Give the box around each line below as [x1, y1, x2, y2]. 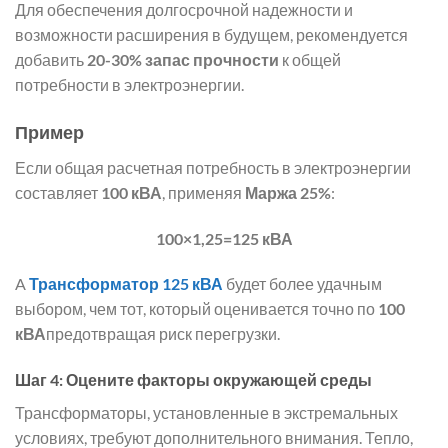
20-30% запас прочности [87, 49, 279, 69]
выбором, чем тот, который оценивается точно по [15, 299, 378, 319]
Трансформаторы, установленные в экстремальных [15, 403, 398, 423]
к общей [279, 49, 341, 69]
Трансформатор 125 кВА [29, 274, 223, 294]
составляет [15, 182, 101, 202]
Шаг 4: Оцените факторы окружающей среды [15, 370, 372, 390]
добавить [15, 49, 87, 69]
